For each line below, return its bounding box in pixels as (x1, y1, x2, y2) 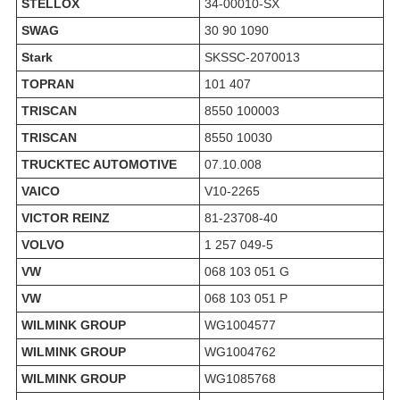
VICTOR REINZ (21, 211, 110, 226)
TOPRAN (21, 77, 74, 92)
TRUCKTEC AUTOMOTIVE (21, 157, 177, 172)
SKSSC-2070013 (204, 50, 300, 65)
